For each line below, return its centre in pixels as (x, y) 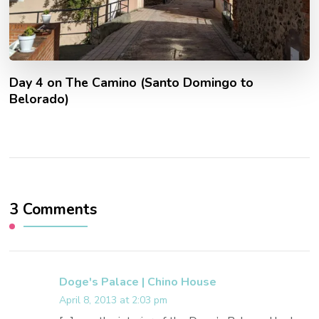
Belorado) (40, 99)
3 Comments (53, 209)
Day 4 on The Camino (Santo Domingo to (132, 82)
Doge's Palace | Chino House (138, 282)
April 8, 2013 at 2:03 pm (114, 300)
